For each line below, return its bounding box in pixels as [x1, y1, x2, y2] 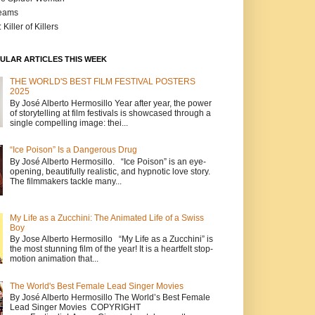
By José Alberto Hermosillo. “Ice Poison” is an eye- [9, 156, 206, 167]
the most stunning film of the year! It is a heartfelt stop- [9, 244, 213, 255]
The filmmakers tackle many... [9, 176, 122, 186]
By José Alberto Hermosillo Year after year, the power [9, 98, 212, 108]
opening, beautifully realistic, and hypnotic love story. [9, 166, 210, 176]
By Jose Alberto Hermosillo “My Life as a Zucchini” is [9, 234, 213, 245]
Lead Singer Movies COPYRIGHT [9, 302, 141, 313]
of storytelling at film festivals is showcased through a [9, 108, 211, 118]
